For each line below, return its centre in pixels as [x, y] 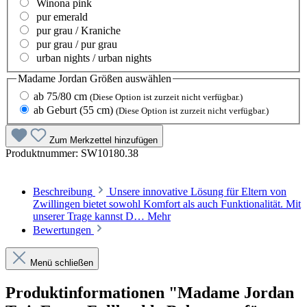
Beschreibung [63, 192]
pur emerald [62, 17]
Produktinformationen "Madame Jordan [150, 292]
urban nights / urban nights [94, 58]
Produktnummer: [43, 153]
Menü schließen [62, 263]
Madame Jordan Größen [70, 79]
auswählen [147, 79]
